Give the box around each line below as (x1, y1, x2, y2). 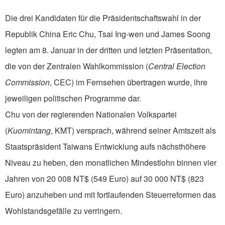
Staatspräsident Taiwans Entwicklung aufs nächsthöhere (5, 141, 206, 153)
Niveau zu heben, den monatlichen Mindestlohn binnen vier (5, 157, 216, 169)
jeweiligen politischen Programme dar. (5, 92, 141, 104)
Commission (5, 76, 50, 88)
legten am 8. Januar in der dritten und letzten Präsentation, (5, 44, 212, 56)
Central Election (148, 60, 205, 72)
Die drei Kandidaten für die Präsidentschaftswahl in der (5, 12, 201, 24)
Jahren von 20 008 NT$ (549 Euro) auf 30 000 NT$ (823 (5, 173, 204, 185)
